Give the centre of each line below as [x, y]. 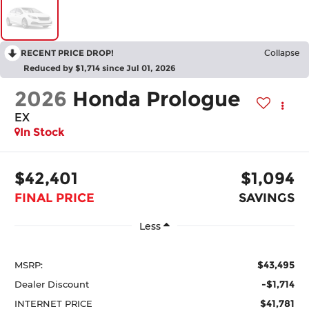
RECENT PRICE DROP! [67, 52]
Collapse [282, 53]
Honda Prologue [157, 99]
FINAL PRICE [55, 198]
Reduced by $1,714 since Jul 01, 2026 [100, 68]
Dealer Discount [52, 285]
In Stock [43, 132]
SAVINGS [266, 198]
